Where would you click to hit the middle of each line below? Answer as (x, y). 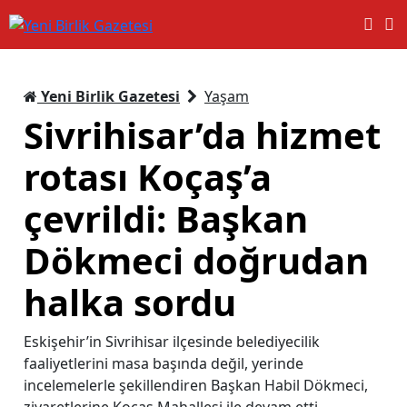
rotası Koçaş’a (148, 176)
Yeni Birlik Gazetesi (109, 96)
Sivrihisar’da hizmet (202, 134)
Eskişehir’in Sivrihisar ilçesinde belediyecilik (172, 341)
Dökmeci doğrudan (196, 260)
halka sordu (130, 302)
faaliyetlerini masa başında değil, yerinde (164, 363)
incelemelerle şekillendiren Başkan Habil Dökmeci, (196, 385)
